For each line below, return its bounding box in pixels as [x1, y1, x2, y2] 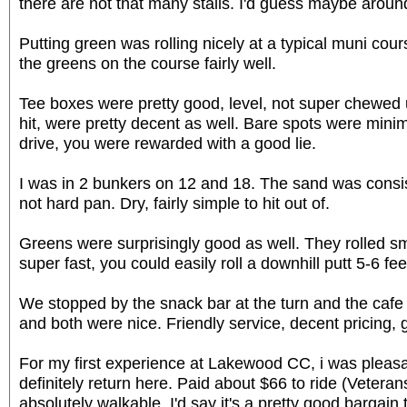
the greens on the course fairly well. [19, 53, 276, 73]
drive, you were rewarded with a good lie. [19, 133, 316, 153]
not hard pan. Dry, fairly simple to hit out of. [19, 193, 330, 213]
